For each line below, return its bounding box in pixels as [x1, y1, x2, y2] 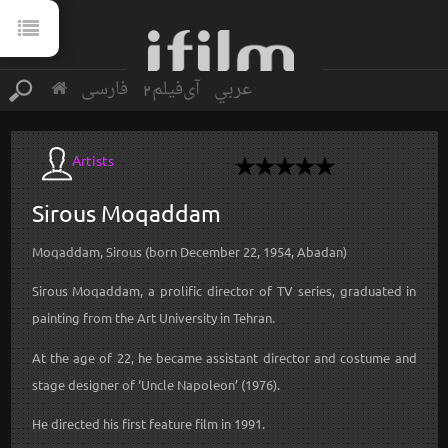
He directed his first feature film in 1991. [31, 415, 265, 433]
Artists [72, 151, 114, 169]
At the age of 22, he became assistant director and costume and [31, 348, 417, 366]
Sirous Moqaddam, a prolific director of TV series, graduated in [31, 282, 417, 300]
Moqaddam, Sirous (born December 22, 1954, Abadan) [31, 242, 347, 260]
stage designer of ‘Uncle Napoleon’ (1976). [31, 375, 280, 393]
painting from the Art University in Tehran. [31, 309, 275, 327]
